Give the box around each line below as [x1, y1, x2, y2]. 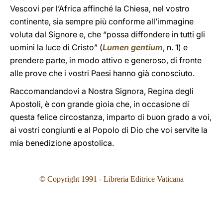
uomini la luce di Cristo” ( [10, 42, 103, 52]
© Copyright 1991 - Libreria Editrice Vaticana [39, 175, 184, 183]
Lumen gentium [103, 42, 163, 52]
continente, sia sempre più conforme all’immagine [10, 16, 194, 26]
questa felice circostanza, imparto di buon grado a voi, [10, 112, 212, 122]
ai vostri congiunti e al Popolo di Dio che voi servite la [10, 125, 208, 135]
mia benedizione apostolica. [10, 138, 114, 148]
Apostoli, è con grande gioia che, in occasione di [10, 99, 189, 109]
